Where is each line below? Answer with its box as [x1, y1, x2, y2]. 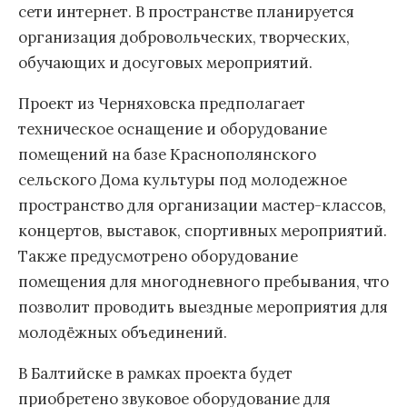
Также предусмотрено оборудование [18, 246, 298, 267]
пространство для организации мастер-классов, [18, 195, 386, 216]
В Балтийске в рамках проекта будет [18, 362, 293, 383]
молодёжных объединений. [18, 323, 227, 343]
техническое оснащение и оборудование [18, 119, 327, 140]
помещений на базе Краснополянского [18, 144, 316, 165]
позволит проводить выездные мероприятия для [18, 297, 388, 318]
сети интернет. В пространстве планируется [18, 2, 354, 23]
